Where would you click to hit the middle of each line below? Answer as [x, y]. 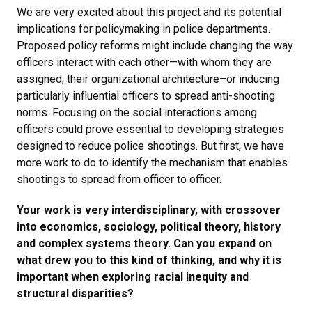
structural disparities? [78, 293]
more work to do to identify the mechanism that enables [152, 162]
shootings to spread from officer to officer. [120, 179]
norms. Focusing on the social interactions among [137, 112]
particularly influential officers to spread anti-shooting [146, 95]
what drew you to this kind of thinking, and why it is [149, 260]
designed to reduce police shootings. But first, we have [150, 146]
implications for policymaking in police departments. [143, 29]
